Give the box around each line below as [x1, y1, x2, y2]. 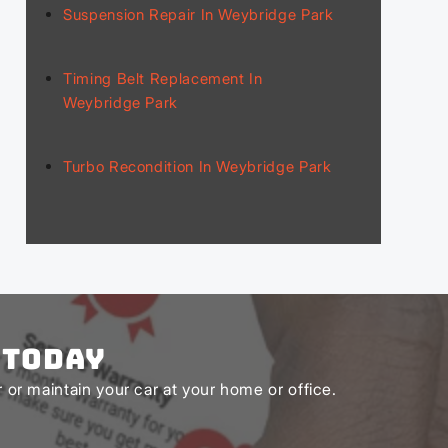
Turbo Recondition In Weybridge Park [63, 156, 332, 176]
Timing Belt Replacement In [63, 68, 263, 88]
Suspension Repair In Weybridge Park [63, 4, 334, 24]
